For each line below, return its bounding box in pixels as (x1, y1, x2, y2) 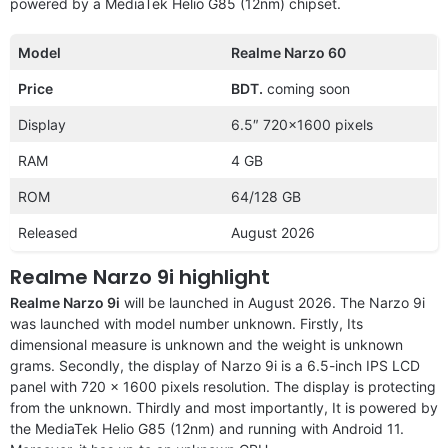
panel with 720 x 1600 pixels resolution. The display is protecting (10, 377, 436, 395)
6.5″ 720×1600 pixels (231, 115, 373, 133)
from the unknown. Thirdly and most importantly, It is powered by (10, 398, 438, 416)
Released (18, 223, 78, 241)
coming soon (263, 79, 350, 97)
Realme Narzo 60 (231, 43, 346, 61)
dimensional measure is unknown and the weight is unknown (10, 335, 403, 353)
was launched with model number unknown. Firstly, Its (10, 314, 363, 332)
